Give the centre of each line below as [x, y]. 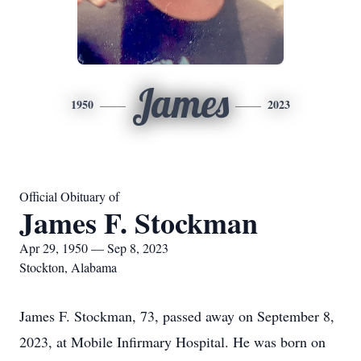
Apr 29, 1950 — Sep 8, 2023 [94, 248]
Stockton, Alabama [68, 267]
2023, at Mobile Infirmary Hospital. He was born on [172, 342]
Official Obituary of [69, 196]
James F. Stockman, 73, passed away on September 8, [177, 316]
